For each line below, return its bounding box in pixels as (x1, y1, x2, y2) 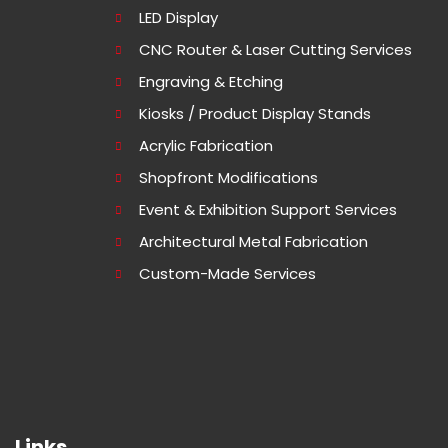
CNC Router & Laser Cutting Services (139, 38, 412, 60)
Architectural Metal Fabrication (139, 230, 368, 252)
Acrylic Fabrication (139, 134, 273, 156)
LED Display (139, 6, 218, 28)
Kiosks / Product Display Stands (139, 102, 371, 124)
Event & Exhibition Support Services (139, 198, 397, 220)
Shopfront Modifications (139, 166, 318, 188)
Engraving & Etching (139, 70, 283, 92)
